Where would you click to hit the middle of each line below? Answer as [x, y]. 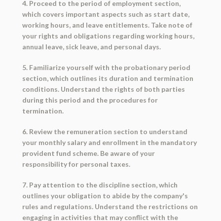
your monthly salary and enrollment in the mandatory [109, 143]
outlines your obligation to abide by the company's [105, 196]
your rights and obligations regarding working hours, [108, 36]
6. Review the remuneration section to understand [105, 132]
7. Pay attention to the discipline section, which [100, 185]
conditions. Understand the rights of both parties [103, 89]
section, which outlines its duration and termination [108, 78]
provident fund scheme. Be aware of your [88, 153]
